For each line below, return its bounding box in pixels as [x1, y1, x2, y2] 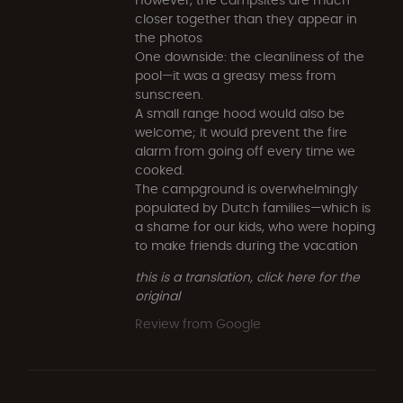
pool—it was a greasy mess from [135, 66, 336, 85]
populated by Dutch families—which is [135, 198, 371, 217]
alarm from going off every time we [135, 141, 355, 160]
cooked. [135, 160, 184, 179]
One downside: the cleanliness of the [135, 47, 364, 66]
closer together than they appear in [135, 9, 357, 28]
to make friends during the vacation [135, 236, 358, 255]
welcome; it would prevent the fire [135, 122, 347, 141]
